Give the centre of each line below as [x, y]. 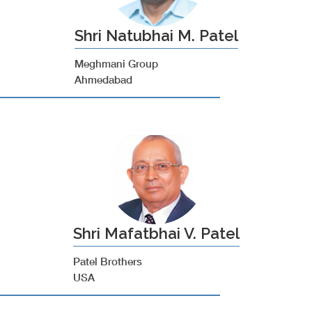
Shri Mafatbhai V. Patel [156, 233]
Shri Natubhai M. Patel [156, 36]
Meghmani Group [116, 63]
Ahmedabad [103, 79]
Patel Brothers [107, 261]
